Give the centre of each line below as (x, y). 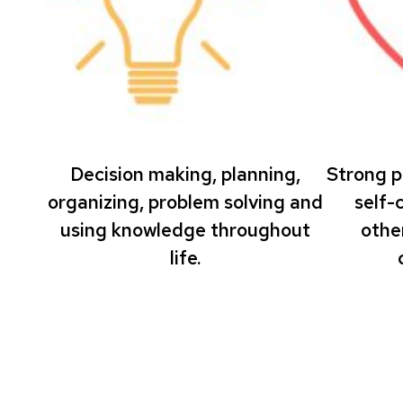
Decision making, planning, (185, 174)
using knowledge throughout (185, 229)
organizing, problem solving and (185, 201)
